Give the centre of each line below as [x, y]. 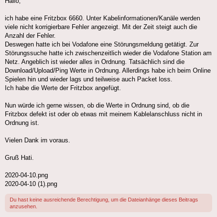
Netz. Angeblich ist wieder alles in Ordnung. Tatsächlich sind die [95, 62]
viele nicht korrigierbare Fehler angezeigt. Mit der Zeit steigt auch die [101, 27]
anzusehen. [23, 207]
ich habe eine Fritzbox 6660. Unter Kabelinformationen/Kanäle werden [102, 18]
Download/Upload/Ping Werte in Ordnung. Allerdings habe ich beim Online [108, 71]
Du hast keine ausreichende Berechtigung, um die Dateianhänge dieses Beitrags [104, 200]
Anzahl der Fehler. [30, 36]
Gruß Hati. [19, 158]
